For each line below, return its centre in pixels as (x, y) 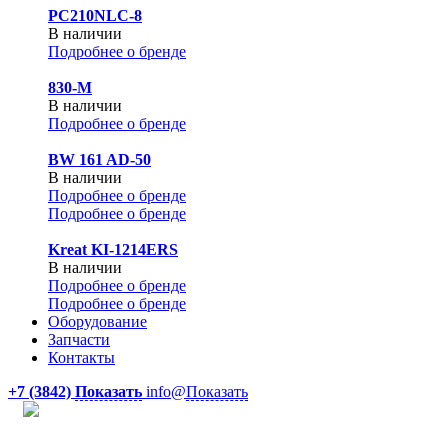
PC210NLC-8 (95, 15)
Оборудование (97, 321)
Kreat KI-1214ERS (113, 249)
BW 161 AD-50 (99, 159)
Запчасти (79, 339)
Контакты (81, 357)
